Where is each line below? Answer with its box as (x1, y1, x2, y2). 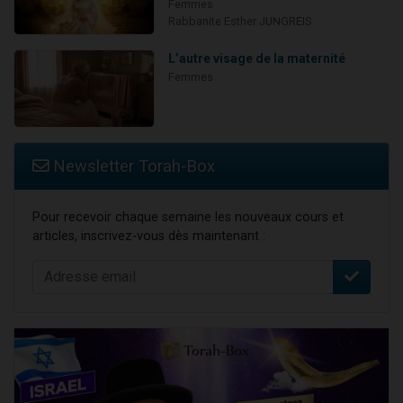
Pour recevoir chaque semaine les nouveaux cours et (32, 209, 344, 225)
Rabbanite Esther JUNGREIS (167, 13, 311, 28)
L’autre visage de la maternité (167, 51, 345, 67)
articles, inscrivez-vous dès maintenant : (32, 228, 265, 244)
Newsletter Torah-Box (49, 156, 215, 175)
